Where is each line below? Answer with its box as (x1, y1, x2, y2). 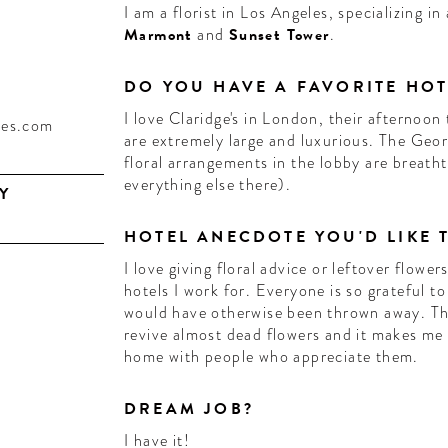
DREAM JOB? (123, 397, 254, 421)
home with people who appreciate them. (123, 345, 419, 368)
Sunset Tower (228, 23, 330, 47)
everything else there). (123, 173, 292, 196)
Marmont (123, 23, 193, 47)
